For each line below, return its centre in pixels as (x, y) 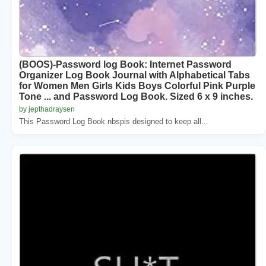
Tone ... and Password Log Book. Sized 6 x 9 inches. (136, 96)
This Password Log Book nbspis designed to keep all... (114, 121)
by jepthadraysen (47, 109)
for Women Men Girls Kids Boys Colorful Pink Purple (137, 85)
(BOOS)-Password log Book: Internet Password (125, 64)
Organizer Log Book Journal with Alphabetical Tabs (134, 75)
